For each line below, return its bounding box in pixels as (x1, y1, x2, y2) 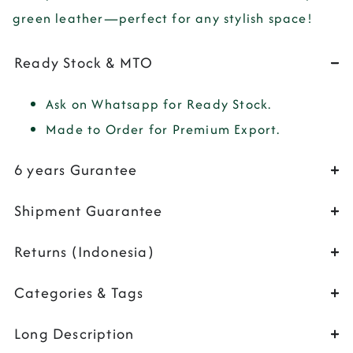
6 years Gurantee (14, 158, 138, 180)
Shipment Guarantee (14, 199, 163, 221)
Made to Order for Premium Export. (46, 119, 281, 139)
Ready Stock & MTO (14, 51, 154, 73)
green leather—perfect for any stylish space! (13, 9, 313, 28)
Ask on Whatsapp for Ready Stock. (46, 94, 272, 113)
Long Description (14, 322, 135, 344)
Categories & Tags (14, 281, 144, 303)
